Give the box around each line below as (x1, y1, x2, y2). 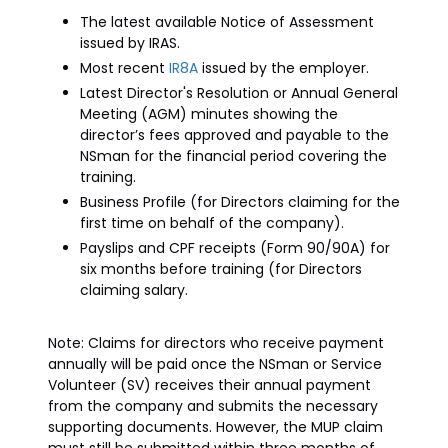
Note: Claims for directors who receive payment (48, 333, 384, 353)
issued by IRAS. (80, 33, 180, 53)
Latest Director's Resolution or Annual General (80, 83, 398, 103)
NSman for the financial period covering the (80, 146, 387, 166)
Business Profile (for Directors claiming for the (80, 192, 400, 212)
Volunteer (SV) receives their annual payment (48, 375, 371, 395)
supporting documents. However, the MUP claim (48, 417, 383, 437)
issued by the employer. (198, 58, 369, 78)
